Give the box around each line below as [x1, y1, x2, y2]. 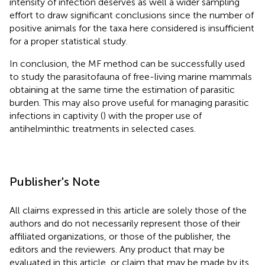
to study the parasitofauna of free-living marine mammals [9, 70, 252, 82]
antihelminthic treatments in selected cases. [9, 122, 196, 134]
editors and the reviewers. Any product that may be [9, 243, 225, 255]
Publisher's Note [9, 174, 100, 189]
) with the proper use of [103, 109, 202, 121]
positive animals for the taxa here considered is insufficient [9, 22, 254, 34]
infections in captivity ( [9, 109, 103, 121]
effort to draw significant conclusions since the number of [9, 9, 254, 21]
